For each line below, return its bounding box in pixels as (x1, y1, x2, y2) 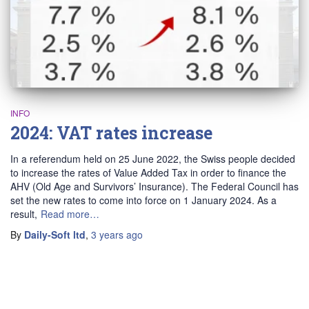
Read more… (41, 206, 99, 221)
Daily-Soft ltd (24, 227, 86, 241)
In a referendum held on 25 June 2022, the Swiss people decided (10, 151, 295, 166)
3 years (91, 227, 123, 241)
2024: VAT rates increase (10, 121, 212, 144)
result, (10, 206, 37, 221)
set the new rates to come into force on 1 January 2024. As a (10, 192, 277, 207)
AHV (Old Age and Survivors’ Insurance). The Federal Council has (10, 179, 299, 193)
